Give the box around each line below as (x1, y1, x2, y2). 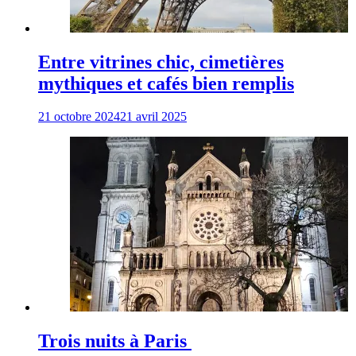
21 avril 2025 (120, 110, 187, 124)
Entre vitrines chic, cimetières (38, 51, 284, 72)
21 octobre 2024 (38, 110, 120, 124)
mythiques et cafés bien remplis (38, 72, 294, 94)
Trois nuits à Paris (38, 331, 192, 352)
